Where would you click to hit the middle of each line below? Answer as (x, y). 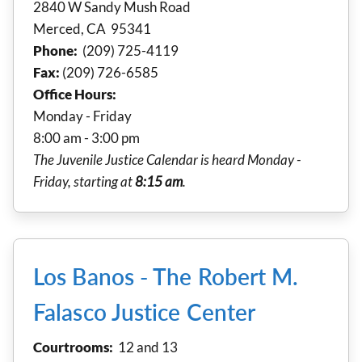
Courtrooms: (76, 347)
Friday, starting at (84, 181)
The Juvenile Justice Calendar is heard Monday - (167, 159)
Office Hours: (75, 94)
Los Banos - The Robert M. (166, 276)
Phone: (55, 50)
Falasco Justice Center (145, 311)
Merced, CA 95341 (92, 28)
